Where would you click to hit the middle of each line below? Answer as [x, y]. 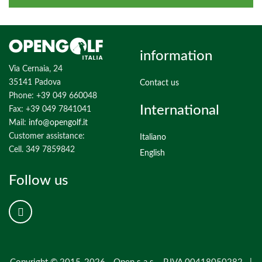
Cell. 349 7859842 [42, 150]
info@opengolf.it [58, 123]
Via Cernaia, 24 [36, 69]
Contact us [159, 83]
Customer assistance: [47, 136]
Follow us [38, 181]
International [180, 111]
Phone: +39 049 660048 [53, 96]
